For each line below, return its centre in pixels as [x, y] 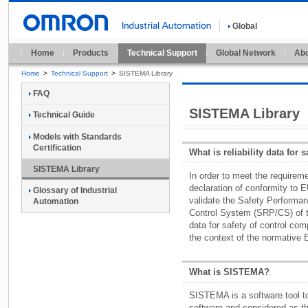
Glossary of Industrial [75, 191]
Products [91, 53]
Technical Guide [64, 115]
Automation [56, 202]
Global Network [246, 53]
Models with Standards [77, 136]
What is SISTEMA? [229, 272]
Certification [57, 147]
